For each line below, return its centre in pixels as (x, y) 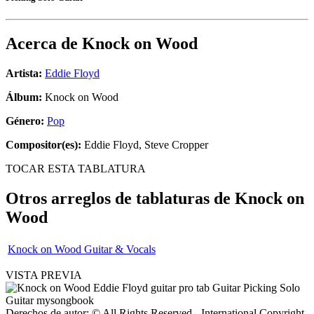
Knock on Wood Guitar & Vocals (82, 249)
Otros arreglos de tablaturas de (120, 199)
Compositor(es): (43, 145)
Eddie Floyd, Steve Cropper (145, 145)
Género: (26, 121)
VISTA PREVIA (44, 275)
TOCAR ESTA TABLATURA (76, 169)
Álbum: (24, 97)
